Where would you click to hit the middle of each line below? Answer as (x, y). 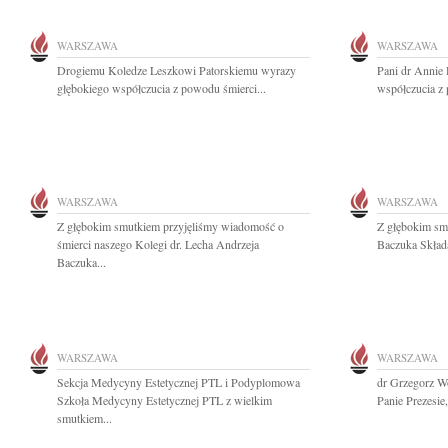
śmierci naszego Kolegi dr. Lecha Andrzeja (158, 244)
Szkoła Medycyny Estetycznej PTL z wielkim (164, 400)
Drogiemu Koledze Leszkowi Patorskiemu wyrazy (176, 70)
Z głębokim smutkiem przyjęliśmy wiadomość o (170, 226)
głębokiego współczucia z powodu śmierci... (161, 88)
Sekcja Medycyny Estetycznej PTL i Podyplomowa (178, 382)
